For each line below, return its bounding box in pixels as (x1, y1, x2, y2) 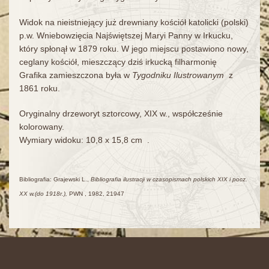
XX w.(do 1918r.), (19, 190, 67, 198)
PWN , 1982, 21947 (67, 190, 124, 198)
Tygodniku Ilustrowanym (131, 70, 226, 80)
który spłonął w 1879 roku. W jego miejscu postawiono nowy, (19, 44, 249, 54)
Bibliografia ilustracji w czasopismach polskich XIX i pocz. (90, 176, 247, 183)
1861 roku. (19, 83, 60, 94)
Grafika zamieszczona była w (19, 70, 132, 80)
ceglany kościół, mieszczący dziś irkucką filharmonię (19, 57, 217, 67)
